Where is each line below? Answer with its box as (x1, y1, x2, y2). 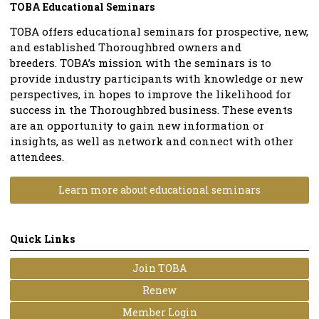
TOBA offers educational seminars (10, 24, 194, 39)
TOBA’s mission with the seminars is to (60, 56, 271, 70)
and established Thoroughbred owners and (10, 40, 241, 55)
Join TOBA (132, 261, 187, 276)
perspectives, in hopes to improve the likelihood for (10, 87, 291, 102)
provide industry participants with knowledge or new (10, 71, 303, 86)
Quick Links (10, 232, 75, 246)
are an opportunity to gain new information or (10, 118, 264, 133)
